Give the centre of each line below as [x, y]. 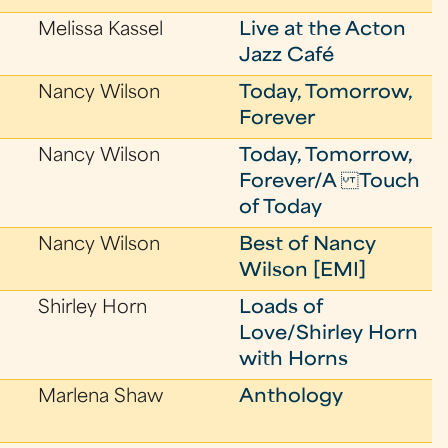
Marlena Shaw [101, 397]
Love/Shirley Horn [329, 334]
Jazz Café [287, 56]
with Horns [294, 360]
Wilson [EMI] [303, 271]
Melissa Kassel [101, 30]
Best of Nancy [308, 245]
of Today [281, 208]
